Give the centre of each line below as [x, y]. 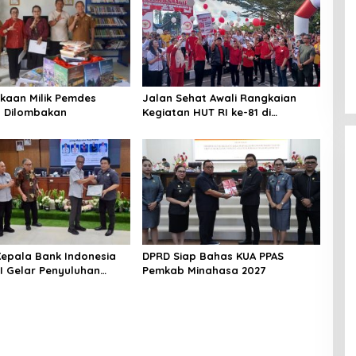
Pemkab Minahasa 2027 [203, 271]
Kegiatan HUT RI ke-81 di [206, 112]
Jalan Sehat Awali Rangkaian [219, 97]
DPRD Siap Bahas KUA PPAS [213, 256]
